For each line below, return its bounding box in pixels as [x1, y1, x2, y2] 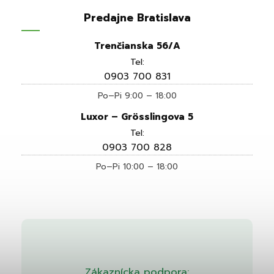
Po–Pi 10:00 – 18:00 [96, 160, 178, 174]
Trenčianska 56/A [94, 39, 180, 53]
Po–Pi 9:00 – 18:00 [97, 89, 177, 103]
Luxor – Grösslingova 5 [81, 110, 193, 124]
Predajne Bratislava [83, 10, 191, 26]
